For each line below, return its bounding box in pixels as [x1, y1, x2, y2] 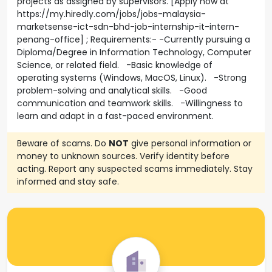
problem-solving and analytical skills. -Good [17, 84, 207, 97]
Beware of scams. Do [17, 137, 109, 149]
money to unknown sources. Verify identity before [17, 150, 229, 162]
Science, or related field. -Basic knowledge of [17, 59, 212, 71]
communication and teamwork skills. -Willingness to [17, 97, 243, 109]
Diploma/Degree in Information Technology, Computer [17, 46, 251, 58]
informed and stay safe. [17, 175, 119, 188]
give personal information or [129, 137, 251, 149]
